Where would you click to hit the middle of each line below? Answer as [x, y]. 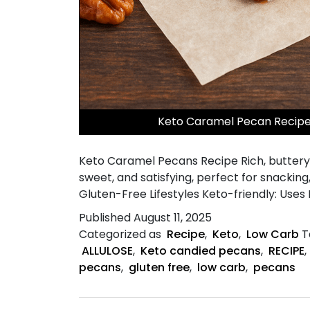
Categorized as [121, 234]
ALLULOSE [107, 250]
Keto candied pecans [201, 250]
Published [106, 217]
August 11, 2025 [173, 217]
